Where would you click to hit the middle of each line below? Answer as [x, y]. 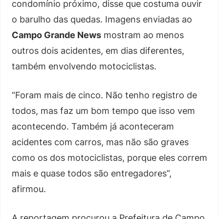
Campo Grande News [56, 35]
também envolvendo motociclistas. [84, 66]
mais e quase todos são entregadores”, [92, 173]
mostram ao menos [142, 35]
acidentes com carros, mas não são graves [100, 142]
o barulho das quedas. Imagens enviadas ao [102, 19]
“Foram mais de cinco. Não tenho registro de [104, 95]
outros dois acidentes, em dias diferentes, [98, 50]
